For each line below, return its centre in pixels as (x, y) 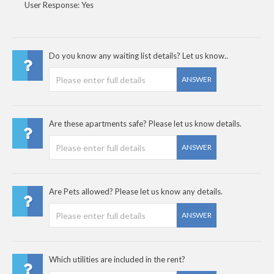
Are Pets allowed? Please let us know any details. (136, 191)
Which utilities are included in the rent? (117, 259)
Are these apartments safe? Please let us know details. (145, 124)
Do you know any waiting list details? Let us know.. (139, 56)
